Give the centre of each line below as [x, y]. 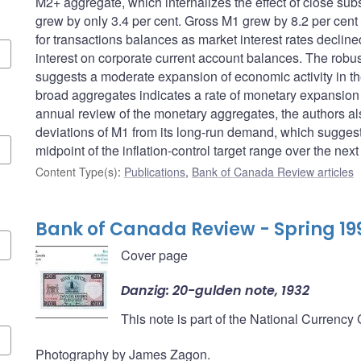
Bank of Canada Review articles [273, 172]
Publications [155, 172]
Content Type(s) [77, 172]
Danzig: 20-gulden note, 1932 [215, 291]
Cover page [154, 255]
